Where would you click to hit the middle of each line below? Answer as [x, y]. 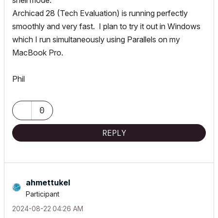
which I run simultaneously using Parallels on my [96, 39]
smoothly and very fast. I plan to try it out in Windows [106, 26]
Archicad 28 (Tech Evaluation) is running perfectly [100, 13]
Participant [43, 194]
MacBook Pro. [38, 53]
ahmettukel [48, 182]
